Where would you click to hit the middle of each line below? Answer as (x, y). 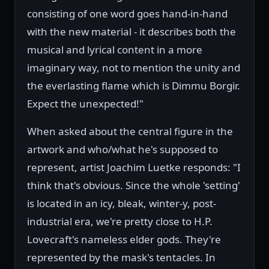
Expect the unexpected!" (85, 104)
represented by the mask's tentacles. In (121, 258)
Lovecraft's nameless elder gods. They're (124, 240)
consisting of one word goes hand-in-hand (127, 14)
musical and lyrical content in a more (115, 50)
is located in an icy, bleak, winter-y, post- (122, 204)
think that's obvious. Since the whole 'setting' (134, 186)
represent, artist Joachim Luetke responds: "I (134, 168)
